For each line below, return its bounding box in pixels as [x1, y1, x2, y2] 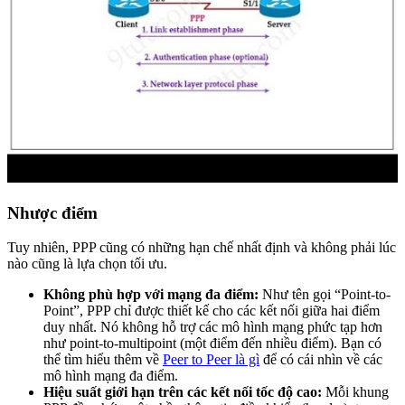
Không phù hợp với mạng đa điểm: [43, 287, 259, 303]
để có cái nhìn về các [259, 352, 382, 368]
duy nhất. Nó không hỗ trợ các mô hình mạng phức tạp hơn [43, 319, 382, 335]
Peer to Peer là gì [163, 352, 259, 368]
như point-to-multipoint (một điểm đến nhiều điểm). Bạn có [43, 335, 381, 352]
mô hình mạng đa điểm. [43, 368, 178, 384]
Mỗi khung [322, 384, 389, 400]
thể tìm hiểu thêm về [43, 352, 163, 368]
